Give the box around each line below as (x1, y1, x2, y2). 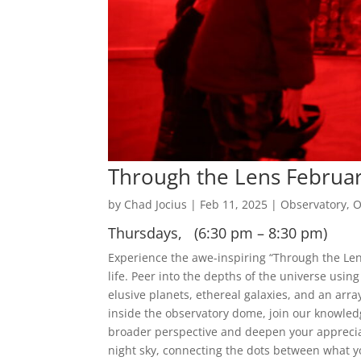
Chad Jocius (124, 197, 188, 213)
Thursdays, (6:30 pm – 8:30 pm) (108, 223, 328, 243)
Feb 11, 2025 (200, 197, 268, 213)
